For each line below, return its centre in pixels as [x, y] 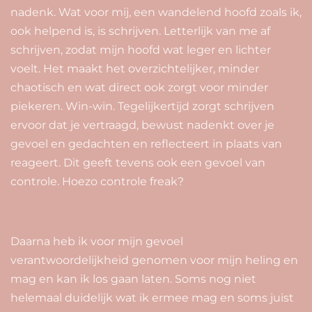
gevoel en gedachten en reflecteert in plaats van [146, 143]
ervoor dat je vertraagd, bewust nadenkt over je [142, 125]
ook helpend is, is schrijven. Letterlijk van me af [140, 31]
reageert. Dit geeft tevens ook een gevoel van [138, 162]
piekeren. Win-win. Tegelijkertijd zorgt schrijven [142, 106]
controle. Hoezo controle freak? [97, 181]
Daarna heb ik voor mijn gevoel [97, 241]
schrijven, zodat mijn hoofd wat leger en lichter [141, 49]
